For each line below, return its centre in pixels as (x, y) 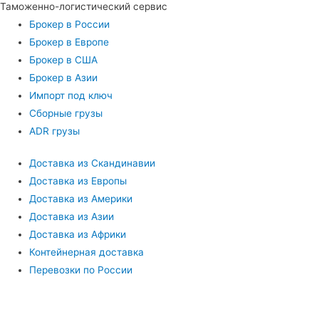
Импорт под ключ (71, 95)
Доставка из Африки (78, 235)
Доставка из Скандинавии (93, 163)
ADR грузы (55, 131)
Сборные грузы (66, 113)
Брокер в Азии (64, 77)
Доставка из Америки (81, 199)
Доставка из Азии (72, 217)
